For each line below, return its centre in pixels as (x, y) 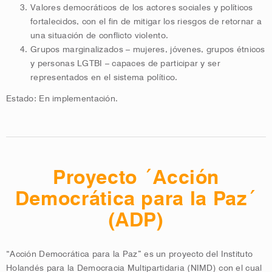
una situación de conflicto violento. (100, 36)
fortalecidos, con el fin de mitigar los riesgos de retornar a (146, 22)
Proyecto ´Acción (136, 178)
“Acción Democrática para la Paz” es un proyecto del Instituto (130, 254)
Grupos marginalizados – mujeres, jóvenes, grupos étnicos (148, 50)
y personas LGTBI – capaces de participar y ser (125, 64)
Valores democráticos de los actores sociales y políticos (142, 8)
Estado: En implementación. (62, 99)
